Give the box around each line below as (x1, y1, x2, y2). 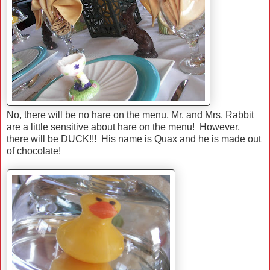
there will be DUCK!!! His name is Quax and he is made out (7, 134, 261, 145)
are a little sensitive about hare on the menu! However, (7, 122, 240, 133)
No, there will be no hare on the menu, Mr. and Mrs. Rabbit (7, 110, 254, 121)
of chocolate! (7, 146, 61, 157)
